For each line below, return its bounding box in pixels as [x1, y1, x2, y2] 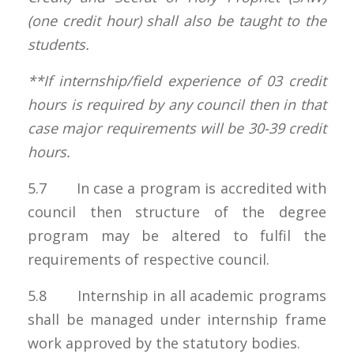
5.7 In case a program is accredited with [28, 178, 326, 198]
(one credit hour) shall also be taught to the [28, 10, 326, 30]
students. [28, 34, 89, 54]
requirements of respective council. [28, 249, 269, 269]
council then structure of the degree [28, 201, 326, 221]
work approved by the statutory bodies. [28, 333, 300, 352]
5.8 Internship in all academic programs [28, 285, 326, 305]
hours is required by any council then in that [28, 94, 326, 114]
